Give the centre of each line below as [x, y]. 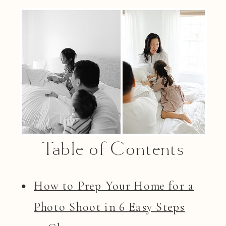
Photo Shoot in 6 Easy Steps [109, 206]
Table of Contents [114, 148]
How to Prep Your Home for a [114, 185]
